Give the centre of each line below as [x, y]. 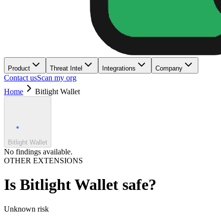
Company [169, 68]
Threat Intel [66, 68]
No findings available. [38, 152]
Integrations [119, 68]
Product [19, 68]
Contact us [20, 78]
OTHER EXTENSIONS [43, 161]
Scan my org [57, 78]
